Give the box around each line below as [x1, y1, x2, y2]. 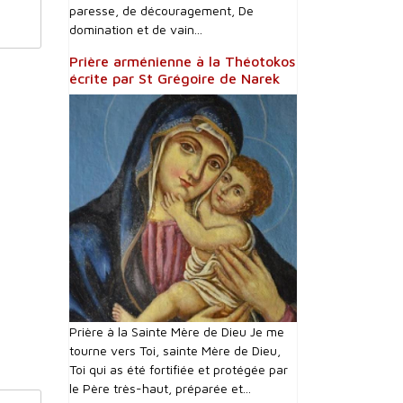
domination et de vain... [69, 22, 202, 37]
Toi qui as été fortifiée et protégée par [69, 362, 288, 377]
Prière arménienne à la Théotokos [69, 53, 295, 69]
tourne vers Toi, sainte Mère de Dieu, [69, 343, 281, 358]
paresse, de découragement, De [69, 3, 254, 18]
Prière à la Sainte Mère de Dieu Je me [69, 324, 284, 339]
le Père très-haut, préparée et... [69, 381, 251, 396]
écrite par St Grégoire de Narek [69, 70, 281, 86]
